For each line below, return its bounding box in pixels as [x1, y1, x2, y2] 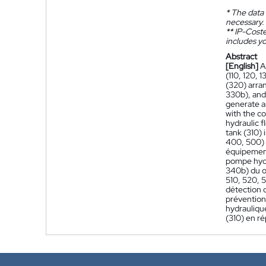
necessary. [226, 17, 264, 27]
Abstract [226, 51, 257, 62]
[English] [226, 61, 258, 71]
